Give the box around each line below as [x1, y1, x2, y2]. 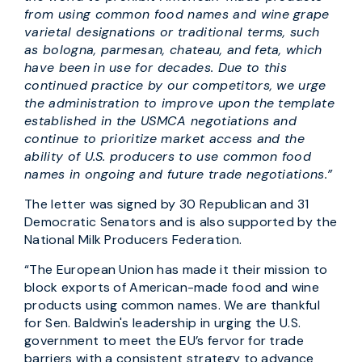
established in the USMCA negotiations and [24, 112, 297, 129]
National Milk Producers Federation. [24, 231, 242, 248]
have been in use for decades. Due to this [24, 59, 288, 76]
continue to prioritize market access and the [24, 130, 305, 147]
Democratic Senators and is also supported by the [24, 213, 338, 230]
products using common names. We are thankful [24, 297, 321, 314]
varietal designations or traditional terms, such [24, 23, 320, 40]
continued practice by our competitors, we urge [24, 77, 326, 94]
